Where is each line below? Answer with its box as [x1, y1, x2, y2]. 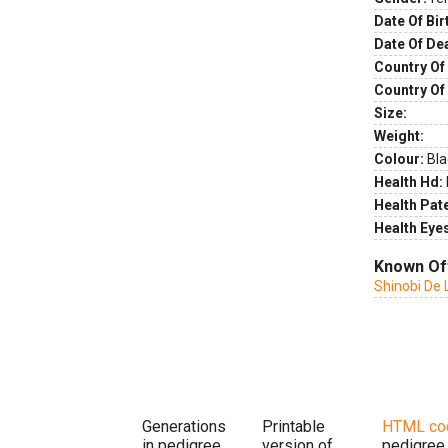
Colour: [374, 151, 424, 167]
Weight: [374, 128, 424, 144]
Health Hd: [374, 174, 443, 190]
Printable [262, 416, 325, 436]
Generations [142, 416, 226, 436]
